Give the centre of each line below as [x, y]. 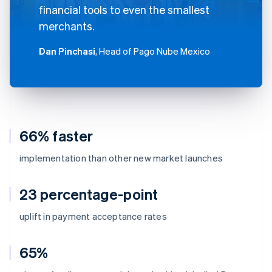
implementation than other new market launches [121, 158]
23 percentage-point [89, 194]
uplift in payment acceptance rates [93, 216]
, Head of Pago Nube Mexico [153, 51]
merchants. [67, 25]
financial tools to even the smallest [124, 9]
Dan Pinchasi [67, 51]
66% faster [56, 135]
